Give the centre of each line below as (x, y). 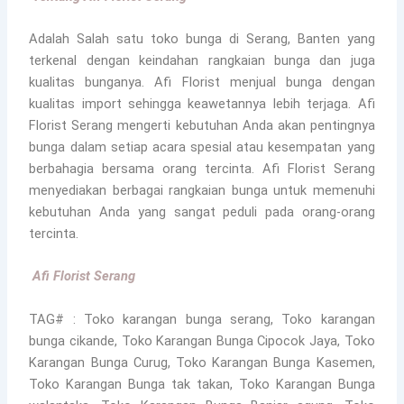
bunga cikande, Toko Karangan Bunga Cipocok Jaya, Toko (202, 340)
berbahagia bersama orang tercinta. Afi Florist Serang (202, 168)
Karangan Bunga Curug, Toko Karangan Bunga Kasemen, (202, 362)
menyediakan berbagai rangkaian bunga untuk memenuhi (202, 190)
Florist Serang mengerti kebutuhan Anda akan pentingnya (202, 125)
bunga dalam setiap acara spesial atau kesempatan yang (202, 147)
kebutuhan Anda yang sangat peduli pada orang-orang (202, 211)
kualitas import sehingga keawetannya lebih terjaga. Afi (202, 103)
